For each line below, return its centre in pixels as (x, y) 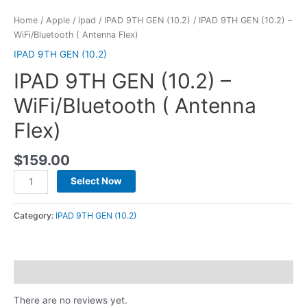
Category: (35, 216)
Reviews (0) (41, 272)
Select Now (97, 181)
